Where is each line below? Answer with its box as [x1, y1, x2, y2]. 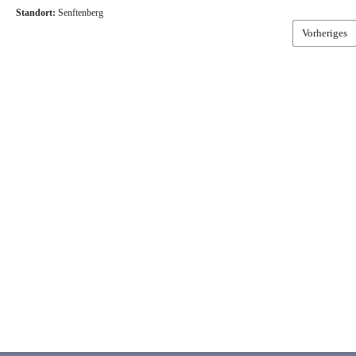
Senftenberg [58, 6, 103, 18]
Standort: [16, 6, 56, 18]
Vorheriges [301, 26, 347, 39]
